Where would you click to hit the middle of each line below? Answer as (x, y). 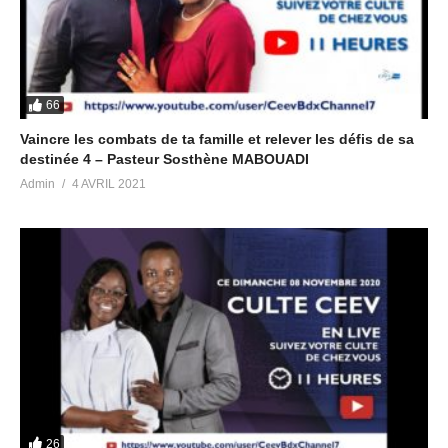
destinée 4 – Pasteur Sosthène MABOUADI (164, 158)
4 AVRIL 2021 (109, 183)
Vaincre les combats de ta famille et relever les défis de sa (217, 138)
